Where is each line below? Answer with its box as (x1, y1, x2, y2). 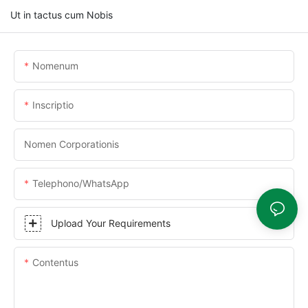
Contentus (32, 256, 78, 268)
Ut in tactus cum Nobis (10, 8, 113, 21)
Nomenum (32, 59, 78, 71)
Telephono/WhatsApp (32, 177, 129, 189)
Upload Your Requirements (51, 217, 170, 229)
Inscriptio (32, 98, 74, 111)
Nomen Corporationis (24, 137, 119, 150)
